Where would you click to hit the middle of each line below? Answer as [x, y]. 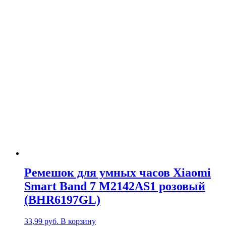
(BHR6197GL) [62, 200]
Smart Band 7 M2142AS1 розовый [115, 186]
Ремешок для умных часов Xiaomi [118, 172]
